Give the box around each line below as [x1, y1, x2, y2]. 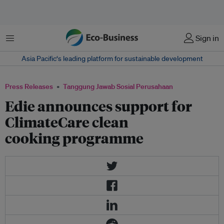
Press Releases [5, 82, 53, 91]
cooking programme [5, 128, 143, 147]
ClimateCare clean [5, 112, 128, 131]
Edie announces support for [5, 96, 192, 115]
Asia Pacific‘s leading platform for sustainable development [21, 54, 203, 63]
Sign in [195, 33, 219, 43]
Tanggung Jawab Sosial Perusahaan [63, 82, 173, 91]
